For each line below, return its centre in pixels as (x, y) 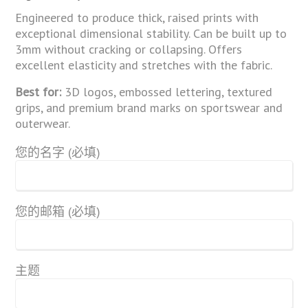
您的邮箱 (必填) (58, 211)
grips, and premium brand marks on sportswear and (149, 107)
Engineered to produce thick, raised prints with (137, 17)
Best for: (38, 91)
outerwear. (43, 123)
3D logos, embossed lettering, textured (167, 91)
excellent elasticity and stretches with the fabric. (144, 65)
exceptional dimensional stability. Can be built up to (151, 33)
